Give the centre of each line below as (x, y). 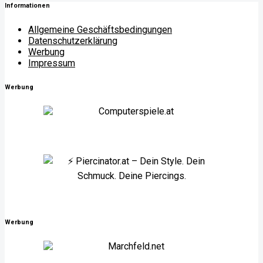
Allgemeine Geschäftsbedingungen (100, 29)
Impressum (52, 63)
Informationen (27, 5)
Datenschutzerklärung (73, 41)
